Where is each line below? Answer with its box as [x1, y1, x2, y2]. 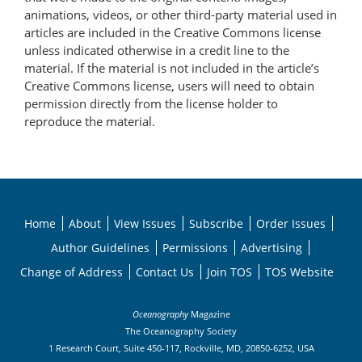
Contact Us [136, 264, 194, 280]
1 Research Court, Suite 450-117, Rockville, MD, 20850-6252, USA [48, 342, 314, 355]
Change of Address [20, 264, 123, 280]
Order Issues [255, 216, 326, 232]
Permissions [162, 240, 228, 256]
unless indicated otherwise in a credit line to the [24, 42, 289, 59]
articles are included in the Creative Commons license [24, 24, 321, 41]
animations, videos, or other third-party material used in [24, 6, 337, 23]
